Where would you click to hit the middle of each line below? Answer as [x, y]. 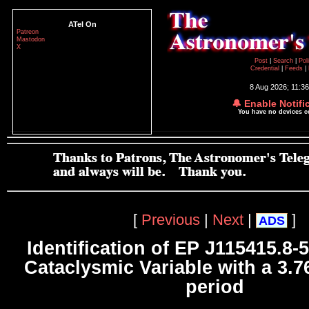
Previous [171, 219]
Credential [266, 68]
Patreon [28, 32]
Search [284, 61]
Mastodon [31, 39]
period [215, 287]
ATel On [82, 24]
